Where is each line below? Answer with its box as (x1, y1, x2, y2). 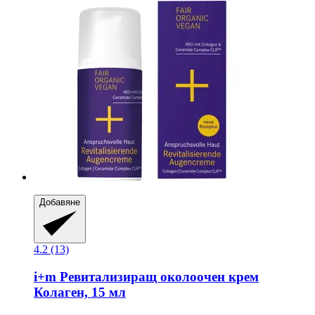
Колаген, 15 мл (34, 284, 126, 300)
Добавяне (39, 196, 80, 207)
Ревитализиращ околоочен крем (56, 269, 259, 284)
